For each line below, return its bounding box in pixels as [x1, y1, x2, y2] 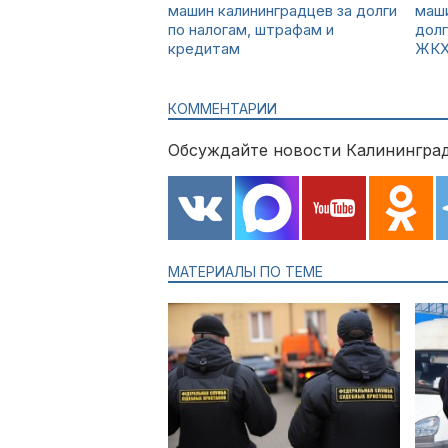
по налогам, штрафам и [168, 20, 334, 39]
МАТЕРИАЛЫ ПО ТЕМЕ [168, 263, 323, 280]
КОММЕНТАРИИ [168, 100, 277, 117]
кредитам [168, 39, 240, 58]
